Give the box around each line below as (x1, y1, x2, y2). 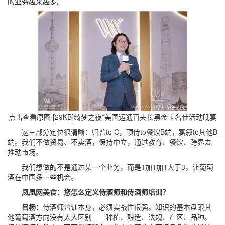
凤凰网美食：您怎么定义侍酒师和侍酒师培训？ (8, 187, 169, 197)
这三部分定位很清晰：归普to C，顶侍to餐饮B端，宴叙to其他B (8, 127, 217, 137)
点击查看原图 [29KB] (8, 111, 74, 122)
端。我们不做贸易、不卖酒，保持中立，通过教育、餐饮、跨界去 (8, 137, 211, 147)
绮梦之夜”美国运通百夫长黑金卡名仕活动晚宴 (73, 111, 217, 122)
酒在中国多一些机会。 (8, 172, 78, 182)
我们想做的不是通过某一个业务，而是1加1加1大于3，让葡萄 (8, 162, 213, 172)
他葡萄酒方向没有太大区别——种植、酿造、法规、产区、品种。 (8, 212, 211, 222)
